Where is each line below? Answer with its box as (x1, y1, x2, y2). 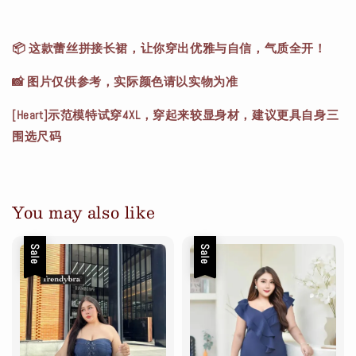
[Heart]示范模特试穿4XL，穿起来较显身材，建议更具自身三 (12, 107, 339, 123)
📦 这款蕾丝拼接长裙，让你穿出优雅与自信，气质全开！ (12, 41, 327, 56)
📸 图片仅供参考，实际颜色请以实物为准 (12, 74, 238, 90)
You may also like (12, 199, 156, 226)
